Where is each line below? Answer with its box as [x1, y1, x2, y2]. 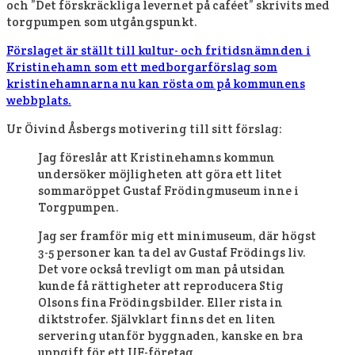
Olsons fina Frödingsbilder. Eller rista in [38, 294, 283, 310]
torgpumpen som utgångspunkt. [6, 13, 197, 29]
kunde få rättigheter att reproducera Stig [38, 277, 284, 293]
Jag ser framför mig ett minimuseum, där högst [38, 227, 316, 243]
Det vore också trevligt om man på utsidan [38, 261, 285, 277]
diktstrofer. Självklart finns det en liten [38, 311, 276, 326]
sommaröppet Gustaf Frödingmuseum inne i [38, 182, 299, 198]
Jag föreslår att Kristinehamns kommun [38, 149, 275, 165]
